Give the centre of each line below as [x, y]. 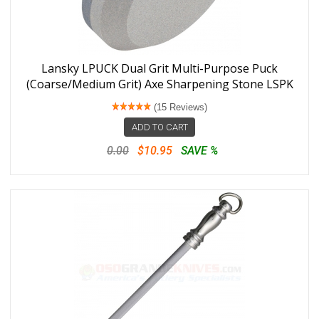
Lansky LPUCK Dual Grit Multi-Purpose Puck [159, 68]
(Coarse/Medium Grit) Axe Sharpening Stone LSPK [159, 84]
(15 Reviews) [179, 107]
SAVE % [199, 151]
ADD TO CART [159, 127]
